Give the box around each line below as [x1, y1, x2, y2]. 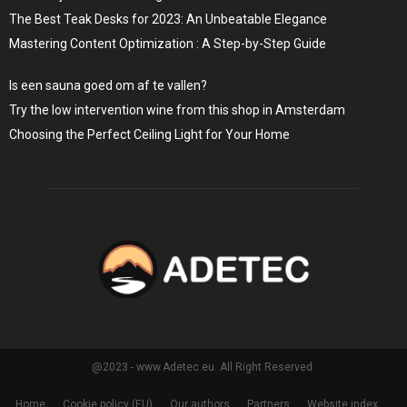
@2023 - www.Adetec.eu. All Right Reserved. [92, 361, 315, 374]
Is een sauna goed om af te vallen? [9, 77, 207, 93]
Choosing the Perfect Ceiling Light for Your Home [9, 126, 290, 142]
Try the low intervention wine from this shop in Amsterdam [9, 102, 345, 117]
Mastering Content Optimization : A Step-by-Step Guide [9, 35, 326, 51]
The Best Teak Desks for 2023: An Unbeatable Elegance [9, 11, 327, 26]
